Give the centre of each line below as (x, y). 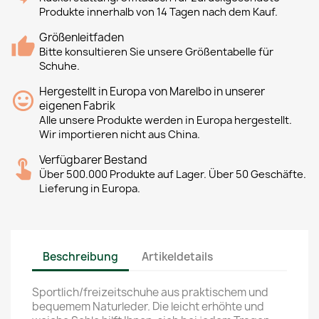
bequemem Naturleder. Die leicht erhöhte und (148, 307)
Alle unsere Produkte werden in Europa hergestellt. (166, 120)
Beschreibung (80, 256)
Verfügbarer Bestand (93, 160)
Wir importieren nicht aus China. (120, 135)
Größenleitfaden (82, 37)
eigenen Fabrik (77, 106)
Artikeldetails (178, 256)
